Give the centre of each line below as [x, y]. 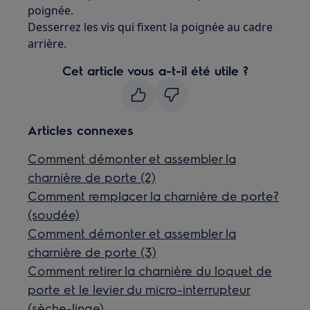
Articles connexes [81, 130]
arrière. [47, 44]
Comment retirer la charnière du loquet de [150, 270]
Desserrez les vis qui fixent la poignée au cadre [151, 27]
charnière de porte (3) [92, 252]
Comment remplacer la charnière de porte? [154, 195]
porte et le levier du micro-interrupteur [139, 289]
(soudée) [54, 214]
